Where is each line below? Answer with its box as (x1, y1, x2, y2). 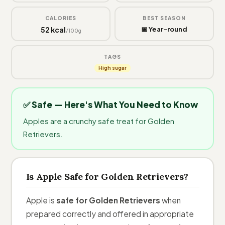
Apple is (26, 195, 56, 205)
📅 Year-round (141, 25, 187, 33)
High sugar (98, 64, 127, 71)
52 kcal (40, 25, 66, 34)
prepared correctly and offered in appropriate (26, 208, 194, 218)
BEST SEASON (143, 15, 186, 21)
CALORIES (45, 15, 76, 21)
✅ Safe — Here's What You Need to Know (23, 98, 198, 110)
